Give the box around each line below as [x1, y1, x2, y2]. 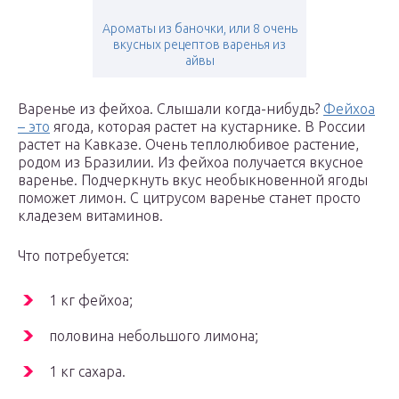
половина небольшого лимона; [49, 328, 258, 345]
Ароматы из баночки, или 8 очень [102, 21, 297, 37]
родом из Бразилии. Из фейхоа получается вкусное [18, 154, 363, 171]
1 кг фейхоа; [49, 292, 133, 309]
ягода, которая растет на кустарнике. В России [50, 118, 365, 135]
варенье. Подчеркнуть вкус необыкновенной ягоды [18, 172, 368, 189]
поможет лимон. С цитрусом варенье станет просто [18, 190, 361, 207]
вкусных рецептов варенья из [113, 37, 286, 53]
